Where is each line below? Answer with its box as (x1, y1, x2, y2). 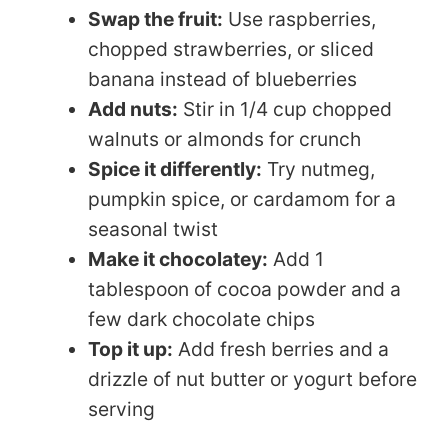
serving (87, 396, 155, 421)
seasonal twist (87, 216, 218, 241)
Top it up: (87, 336, 173, 361)
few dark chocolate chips (87, 306, 315, 331)
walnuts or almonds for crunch (87, 126, 361, 151)
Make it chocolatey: (87, 246, 268, 271)
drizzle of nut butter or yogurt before (87, 366, 417, 391)
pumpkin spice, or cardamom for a (87, 186, 396, 211)
